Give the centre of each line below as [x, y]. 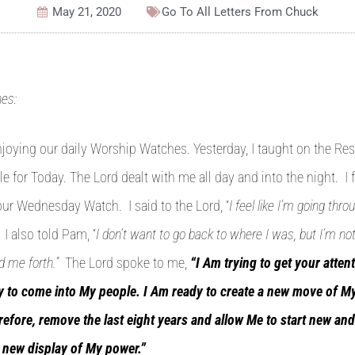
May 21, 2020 [86, 12]
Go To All [187, 12]
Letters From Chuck [266, 12]
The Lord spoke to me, [124, 263]
